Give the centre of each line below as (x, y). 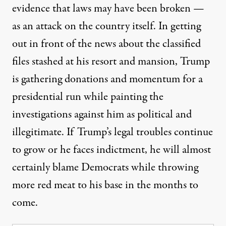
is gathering (38, 79)
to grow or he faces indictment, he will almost (111, 150)
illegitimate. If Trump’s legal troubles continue (112, 132)
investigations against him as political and (102, 115)
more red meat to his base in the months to (105, 185)
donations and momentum (122, 79)
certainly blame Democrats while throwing (105, 168)
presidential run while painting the (88, 97)
